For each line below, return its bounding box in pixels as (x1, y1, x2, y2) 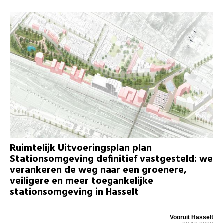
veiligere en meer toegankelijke (10, 173, 153, 189)
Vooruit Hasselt (170, 213, 213, 221)
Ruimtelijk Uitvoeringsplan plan (10, 140, 152, 156)
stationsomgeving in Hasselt (10, 184, 139, 200)
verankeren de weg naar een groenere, (10, 162, 187, 178)
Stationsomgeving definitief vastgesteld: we (10, 151, 213, 167)
